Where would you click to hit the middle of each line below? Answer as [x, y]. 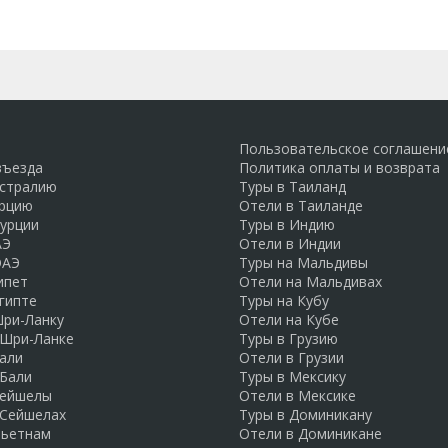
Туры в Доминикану [305, 414]
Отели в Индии [290, 243]
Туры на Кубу [284, 300]
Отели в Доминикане [310, 433]
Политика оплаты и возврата [339, 167]
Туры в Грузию [288, 338]
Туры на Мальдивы [303, 262]
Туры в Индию [287, 224]
